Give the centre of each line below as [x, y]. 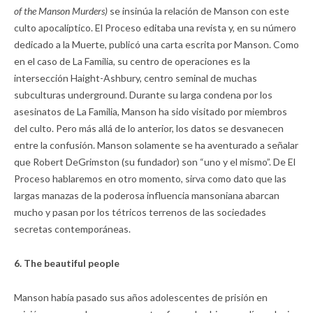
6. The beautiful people [67, 263]
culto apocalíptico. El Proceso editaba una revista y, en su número [155, 28]
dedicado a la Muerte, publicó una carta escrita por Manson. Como [156, 45]
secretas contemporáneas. [72, 229]
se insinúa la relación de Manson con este [198, 11]
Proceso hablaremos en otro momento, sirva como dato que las [150, 179]
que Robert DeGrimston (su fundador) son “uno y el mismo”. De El [155, 162]
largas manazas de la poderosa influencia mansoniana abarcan [147, 196]
